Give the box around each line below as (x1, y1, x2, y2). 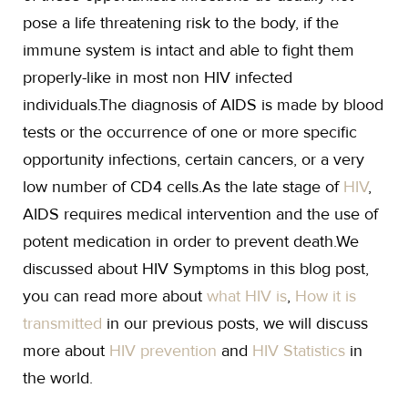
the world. (23, 368, 93, 388)
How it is (295, 286, 356, 306)
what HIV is (207, 286, 287, 306)
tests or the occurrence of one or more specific (23, 122, 357, 142)
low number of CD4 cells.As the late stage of (23, 177, 343, 197)
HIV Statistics (252, 341, 345, 361)
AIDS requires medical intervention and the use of (23, 204, 378, 224)
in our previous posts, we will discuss (102, 313, 368, 333)
